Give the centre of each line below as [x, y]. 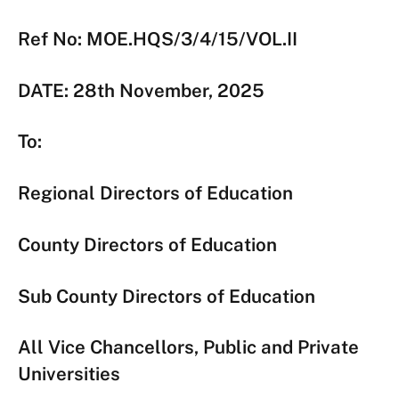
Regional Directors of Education [155, 193]
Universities [69, 374]
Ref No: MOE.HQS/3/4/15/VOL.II [158, 38]
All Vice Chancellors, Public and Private [188, 347]
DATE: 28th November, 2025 [141, 90]
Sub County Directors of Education [167, 296]
